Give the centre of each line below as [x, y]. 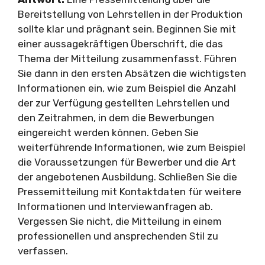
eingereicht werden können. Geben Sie [108, 132]
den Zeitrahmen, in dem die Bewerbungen [116, 118]
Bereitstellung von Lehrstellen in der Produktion [130, 14]
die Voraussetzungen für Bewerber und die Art [127, 162]
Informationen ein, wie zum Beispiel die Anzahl [127, 88]
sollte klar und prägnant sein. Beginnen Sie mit [127, 29]
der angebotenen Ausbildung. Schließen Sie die [127, 177]
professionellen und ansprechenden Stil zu [118, 236]
